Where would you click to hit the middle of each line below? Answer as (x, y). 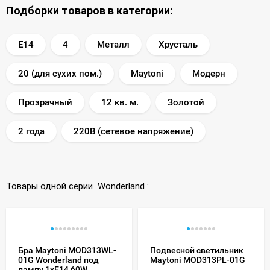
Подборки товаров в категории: (89, 10)
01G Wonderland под (58, 259)
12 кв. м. (120, 102)
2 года (31, 131)
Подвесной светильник (197, 250)
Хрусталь (178, 44)
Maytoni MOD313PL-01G (198, 259)
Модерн (209, 73)
